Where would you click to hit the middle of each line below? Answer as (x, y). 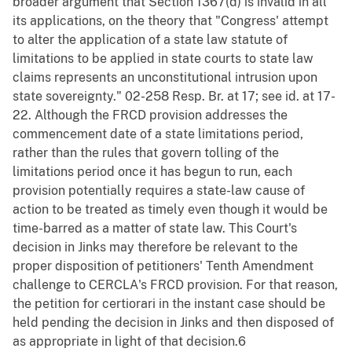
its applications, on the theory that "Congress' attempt (170, 21)
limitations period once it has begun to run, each (152, 172)
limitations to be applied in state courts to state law (163, 59)
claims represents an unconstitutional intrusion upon (165, 78)
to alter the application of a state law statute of (150, 40)
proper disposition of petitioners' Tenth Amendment (163, 266)
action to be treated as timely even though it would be (170, 210)
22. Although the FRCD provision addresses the (150, 115)
